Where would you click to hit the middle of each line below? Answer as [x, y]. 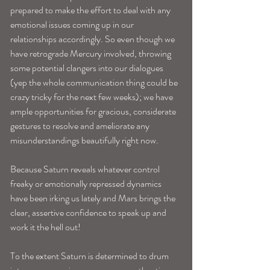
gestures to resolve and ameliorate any [81, 126]
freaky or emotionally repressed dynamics [87, 184]
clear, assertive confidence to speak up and [89, 213]
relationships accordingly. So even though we [93, 39]
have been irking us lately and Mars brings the [94, 198]
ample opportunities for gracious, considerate [94, 111]
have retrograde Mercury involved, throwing [92, 54]
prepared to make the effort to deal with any [91, 10]
